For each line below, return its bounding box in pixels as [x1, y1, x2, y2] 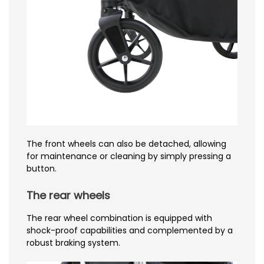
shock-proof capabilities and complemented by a [27, 224, 233, 236]
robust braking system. [27, 236, 120, 249]
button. [27, 162, 57, 174]
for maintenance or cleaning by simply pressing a [27, 150, 231, 162]
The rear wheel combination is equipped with [27, 212, 212, 224]
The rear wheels [27, 187, 110, 203]
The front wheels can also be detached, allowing [27, 137, 226, 150]
